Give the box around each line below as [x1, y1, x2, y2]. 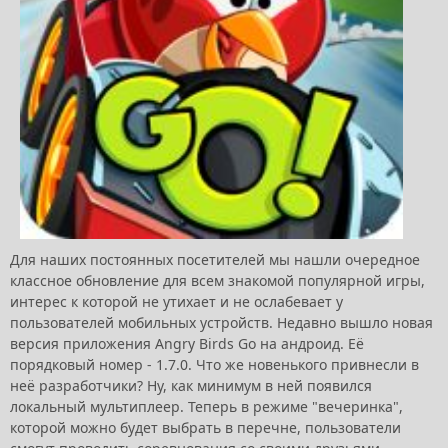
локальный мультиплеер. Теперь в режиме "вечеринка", [10, 397, 403, 417]
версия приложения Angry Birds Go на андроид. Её [10, 334, 364, 354]
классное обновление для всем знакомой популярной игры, [10, 271, 425, 291]
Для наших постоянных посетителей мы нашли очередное [10, 250, 420, 270]
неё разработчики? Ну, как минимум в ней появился [10, 376, 372, 396]
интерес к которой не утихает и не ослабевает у [10, 292, 343, 312]
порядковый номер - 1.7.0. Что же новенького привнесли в [10, 355, 419, 375]
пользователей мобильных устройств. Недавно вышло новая [10, 313, 433, 333]
